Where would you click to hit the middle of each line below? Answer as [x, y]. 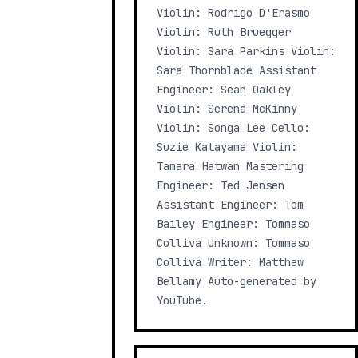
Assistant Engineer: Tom [230, 205]
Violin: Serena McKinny [227, 109]
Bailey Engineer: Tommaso [233, 224]
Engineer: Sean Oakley [224, 89]
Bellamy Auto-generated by [237, 281]
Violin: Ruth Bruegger [224, 32]
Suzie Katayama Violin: [227, 147]
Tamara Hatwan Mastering [230, 166]
